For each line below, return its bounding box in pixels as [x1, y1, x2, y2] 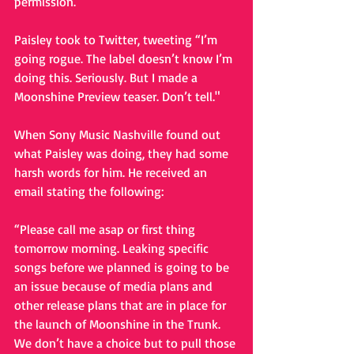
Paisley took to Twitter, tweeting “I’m [14, 31, 220, 47]
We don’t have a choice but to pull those [14, 334, 239, 351]
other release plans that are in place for [14, 296, 229, 313]
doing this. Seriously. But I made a [14, 69, 201, 85]
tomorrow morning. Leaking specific [14, 239, 212, 256]
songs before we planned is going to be [14, 258, 232, 275]
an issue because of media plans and [14, 277, 216, 294]
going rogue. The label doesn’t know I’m [14, 50, 235, 66]
